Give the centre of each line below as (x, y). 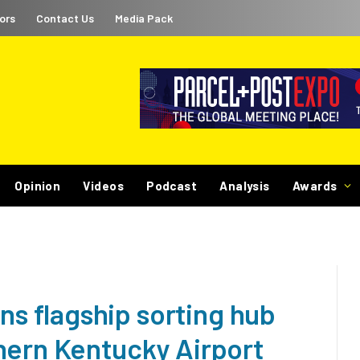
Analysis (245, 186)
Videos (104, 186)
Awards (315, 186)
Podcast (172, 186)
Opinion (38, 186)
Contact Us (65, 18)
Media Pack (144, 18)
